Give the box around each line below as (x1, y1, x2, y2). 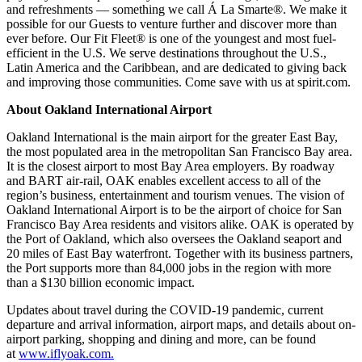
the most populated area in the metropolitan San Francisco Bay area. (6, 144, 352, 158)
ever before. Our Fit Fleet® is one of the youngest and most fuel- (6, 31, 336, 45)
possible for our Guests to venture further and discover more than (6, 16, 337, 31)
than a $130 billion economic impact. (6, 275, 198, 289)
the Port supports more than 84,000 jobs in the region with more (6, 260, 331, 275)
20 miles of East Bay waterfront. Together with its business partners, (6, 246, 353, 260)
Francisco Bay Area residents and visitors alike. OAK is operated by (6, 217, 354, 231)
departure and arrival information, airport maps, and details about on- (6, 317, 356, 331)
